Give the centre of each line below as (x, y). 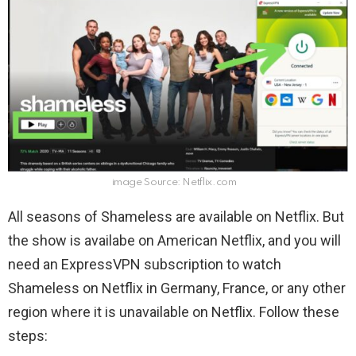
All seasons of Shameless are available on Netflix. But (176, 217)
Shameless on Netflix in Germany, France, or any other (177, 288)
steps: (28, 336)
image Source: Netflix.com (174, 183)
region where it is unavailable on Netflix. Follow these (174, 312)
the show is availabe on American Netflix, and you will (174, 241)
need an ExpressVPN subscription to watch (145, 265)
